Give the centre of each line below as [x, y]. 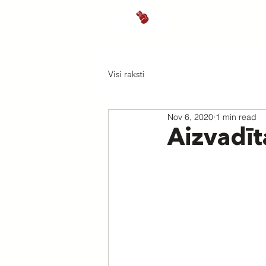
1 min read [236, 117]
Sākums [228, 28]
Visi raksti [126, 74]
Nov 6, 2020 [190, 117]
